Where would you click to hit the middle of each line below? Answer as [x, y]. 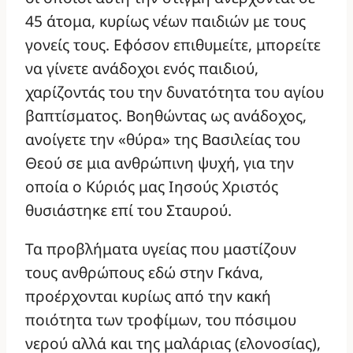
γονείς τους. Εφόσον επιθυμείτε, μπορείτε [173, 45]
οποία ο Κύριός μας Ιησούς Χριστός [152, 187]
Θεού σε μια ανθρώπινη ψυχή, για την [160, 163]
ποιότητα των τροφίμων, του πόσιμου [161, 320]
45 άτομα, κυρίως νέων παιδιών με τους [165, 21]
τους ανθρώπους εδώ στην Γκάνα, [144, 273]
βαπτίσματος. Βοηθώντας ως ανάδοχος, [166, 116]
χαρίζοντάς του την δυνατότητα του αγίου [175, 92]
